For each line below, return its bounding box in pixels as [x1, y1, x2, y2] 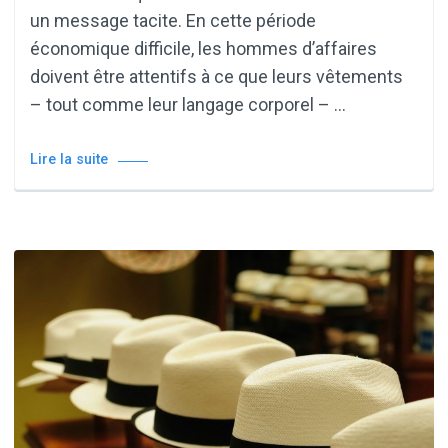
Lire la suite [30, 150, 108, 168]
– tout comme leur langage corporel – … [30, 93, 346, 115]
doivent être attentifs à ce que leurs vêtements [30, 65, 403, 87]
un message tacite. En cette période [30, 9, 316, 31]
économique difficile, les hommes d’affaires [30, 37, 377, 59]
